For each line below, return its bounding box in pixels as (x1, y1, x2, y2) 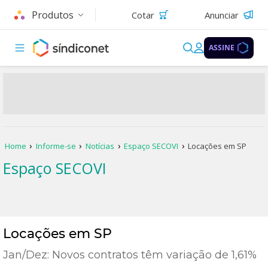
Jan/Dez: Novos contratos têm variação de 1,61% (3, 248, 257, 261)
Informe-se (35, 141, 76, 151)
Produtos (32, 8, 74, 22)
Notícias (86, 141, 115, 151)
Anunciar (205, 8, 239, 21)
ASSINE (209, 42, 234, 53)
